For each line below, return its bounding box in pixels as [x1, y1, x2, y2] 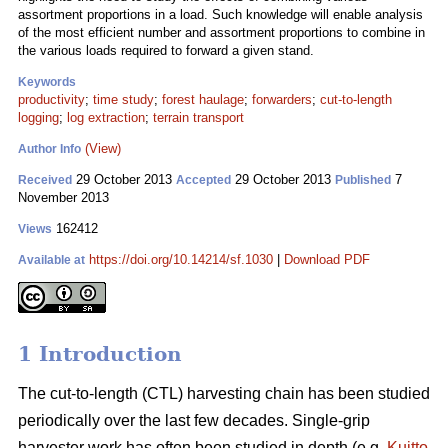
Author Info [18, 142, 81, 156]
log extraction [67, 110, 145, 125]
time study [93, 92, 154, 107]
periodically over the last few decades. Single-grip [18, 412, 370, 430]
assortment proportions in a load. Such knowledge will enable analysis [18, 7, 423, 22]
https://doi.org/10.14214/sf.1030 [89, 252, 273, 267]
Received [18, 173, 72, 187]
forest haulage [162, 92, 244, 107]
